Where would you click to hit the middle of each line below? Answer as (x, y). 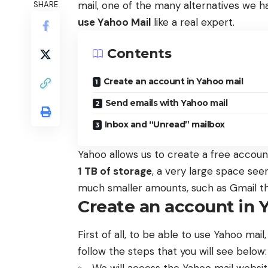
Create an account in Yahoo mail (173, 82)
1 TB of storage (115, 171)
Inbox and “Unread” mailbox (165, 125)
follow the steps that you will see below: (172, 252)
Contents (139, 54)
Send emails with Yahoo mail (166, 103)
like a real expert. (193, 22)
